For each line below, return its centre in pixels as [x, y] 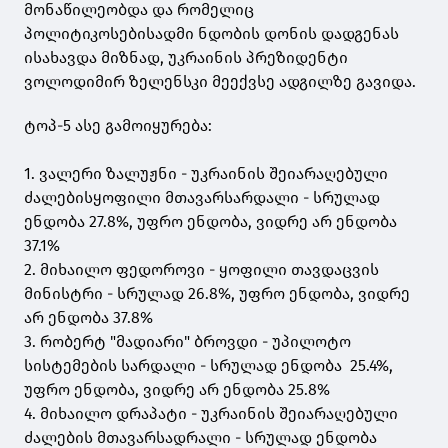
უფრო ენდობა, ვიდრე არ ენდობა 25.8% [177, 390]
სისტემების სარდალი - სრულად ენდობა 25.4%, [208, 366]
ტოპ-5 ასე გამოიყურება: [118, 126]
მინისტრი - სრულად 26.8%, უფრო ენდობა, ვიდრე [217, 294]
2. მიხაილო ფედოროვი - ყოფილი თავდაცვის [201, 270]
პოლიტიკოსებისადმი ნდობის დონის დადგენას [211, 34]
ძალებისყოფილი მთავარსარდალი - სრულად [202, 198]
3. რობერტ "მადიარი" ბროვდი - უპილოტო [187, 342]
